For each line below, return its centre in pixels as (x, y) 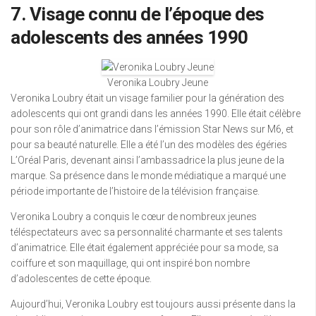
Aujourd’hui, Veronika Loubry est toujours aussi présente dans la (153, 304)
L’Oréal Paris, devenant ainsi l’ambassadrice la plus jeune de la (147, 160)
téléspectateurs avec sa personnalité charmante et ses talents (147, 232)
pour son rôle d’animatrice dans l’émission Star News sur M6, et (152, 129)
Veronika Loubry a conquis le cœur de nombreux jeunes (134, 217)
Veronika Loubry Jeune (158, 83)
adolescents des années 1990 (129, 38)
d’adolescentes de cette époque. (81, 279)
